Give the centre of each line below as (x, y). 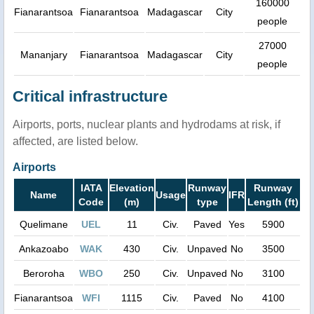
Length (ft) (273, 202)
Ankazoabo (43, 248)
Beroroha (43, 273)
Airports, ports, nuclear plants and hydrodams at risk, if (146, 124)
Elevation (132, 187)
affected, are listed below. (75, 141)
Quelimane (43, 224)
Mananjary (43, 54)
